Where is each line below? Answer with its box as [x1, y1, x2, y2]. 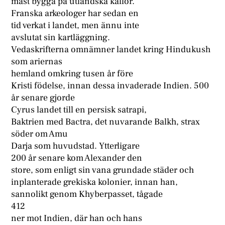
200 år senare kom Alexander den [11, 152, 143, 164]
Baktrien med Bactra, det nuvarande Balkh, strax [11, 116, 200, 128]
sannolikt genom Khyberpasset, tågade [11, 188, 163, 200]
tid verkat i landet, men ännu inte [11, 20, 140, 32]
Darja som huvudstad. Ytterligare [11, 140, 140, 152]
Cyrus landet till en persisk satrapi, [11, 104, 147, 116]
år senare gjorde [11, 92, 75, 104]
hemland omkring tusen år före [11, 68, 134, 80]
